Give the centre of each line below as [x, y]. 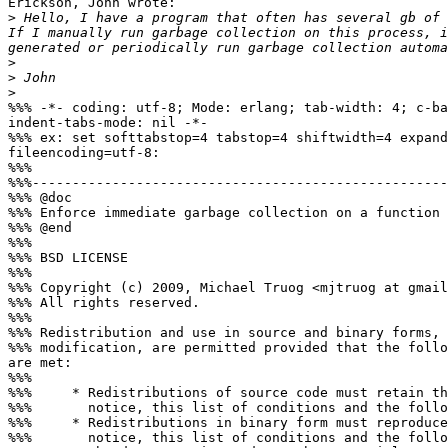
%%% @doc [40, 198]
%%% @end [40, 228]
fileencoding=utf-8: [84, 153]
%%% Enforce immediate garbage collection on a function [224, 213]
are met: [40, 363]
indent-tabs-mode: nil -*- [108, 123]
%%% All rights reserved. [104, 303]
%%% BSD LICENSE [68, 258]
